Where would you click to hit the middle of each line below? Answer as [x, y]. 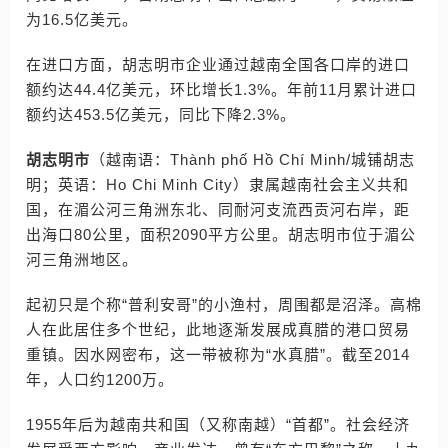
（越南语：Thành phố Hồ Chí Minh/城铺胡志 [252, 159]
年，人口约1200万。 [100, 379]
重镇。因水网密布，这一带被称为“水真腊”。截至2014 [218, 354]
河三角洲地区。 [82, 259]
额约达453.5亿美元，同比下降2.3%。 [161, 114]
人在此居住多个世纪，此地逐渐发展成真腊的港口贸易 [218, 329]
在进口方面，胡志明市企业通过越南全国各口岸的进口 [218, 64]
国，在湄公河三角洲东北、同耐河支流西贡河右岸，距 [218, 209]
